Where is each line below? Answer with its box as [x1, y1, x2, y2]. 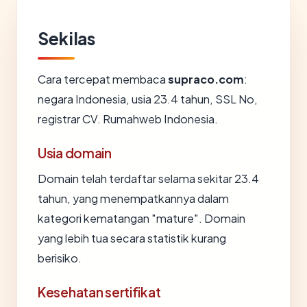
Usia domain [38, 145, 112, 161]
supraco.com [168, 72, 244, 86]
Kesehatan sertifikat [38, 284, 161, 300]
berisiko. [38, 251, 82, 265]
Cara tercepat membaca [38, 72, 168, 86]
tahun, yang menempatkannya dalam [38, 191, 229, 206]
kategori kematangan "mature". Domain [38, 211, 245, 225]
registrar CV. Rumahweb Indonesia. [38, 112, 218, 126]
